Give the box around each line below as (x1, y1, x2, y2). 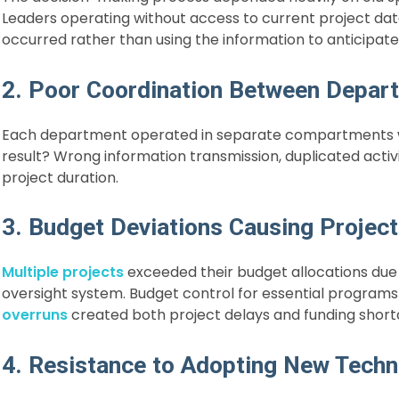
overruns (2, 305, 68, 326)
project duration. (2, 167, 118, 188)
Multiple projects (2, 262, 124, 283)
